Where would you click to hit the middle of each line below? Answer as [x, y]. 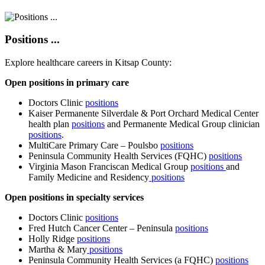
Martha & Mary [58, 249]
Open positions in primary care [68, 82]
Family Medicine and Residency [89, 177]
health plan [50, 124]
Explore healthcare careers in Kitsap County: [88, 62]
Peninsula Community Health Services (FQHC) [119, 156]
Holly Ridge [53, 238]
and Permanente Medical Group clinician [182, 124]
